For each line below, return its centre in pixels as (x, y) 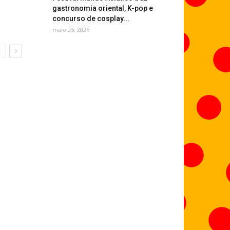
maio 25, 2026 (71, 30)
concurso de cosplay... (91, 18)
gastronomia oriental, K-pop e (103, 8)
